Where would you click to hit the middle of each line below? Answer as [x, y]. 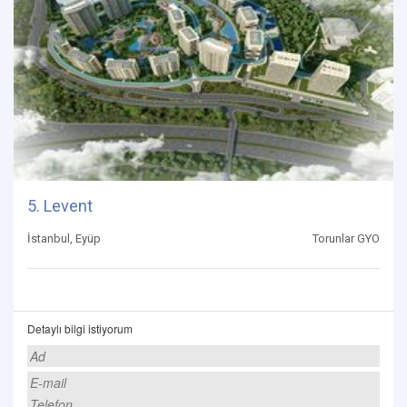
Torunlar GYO [346, 239]
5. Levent [60, 206]
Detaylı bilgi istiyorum [80, 329]
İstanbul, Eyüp [64, 239]
